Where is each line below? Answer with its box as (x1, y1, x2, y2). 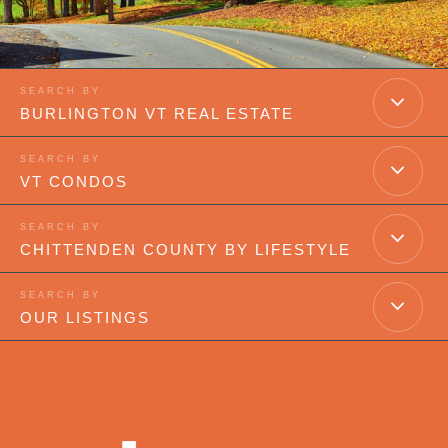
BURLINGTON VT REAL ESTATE (20, 105, 294, 123)
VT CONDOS (20, 173, 128, 191)
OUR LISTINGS (20, 309, 150, 327)
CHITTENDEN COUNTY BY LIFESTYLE (20, 241, 351, 259)
